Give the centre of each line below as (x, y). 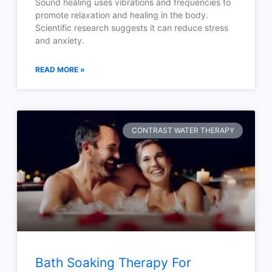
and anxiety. (59, 40)
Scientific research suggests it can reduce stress (131, 27)
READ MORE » (60, 69)
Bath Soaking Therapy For (113, 263)
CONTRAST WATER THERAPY (183, 131)
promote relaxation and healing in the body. (121, 15)
